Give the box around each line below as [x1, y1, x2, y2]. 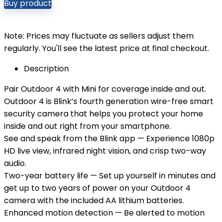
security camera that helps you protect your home [4, 108, 203, 119]
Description [24, 63, 69, 74]
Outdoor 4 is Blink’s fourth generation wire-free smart [4, 96, 214, 107]
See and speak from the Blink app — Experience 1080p [4, 133, 215, 144]
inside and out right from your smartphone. [4, 120, 171, 132]
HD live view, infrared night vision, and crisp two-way [4, 145, 206, 157]
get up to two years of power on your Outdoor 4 [4, 182, 191, 194]
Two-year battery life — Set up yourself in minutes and [4, 170, 216, 181]
